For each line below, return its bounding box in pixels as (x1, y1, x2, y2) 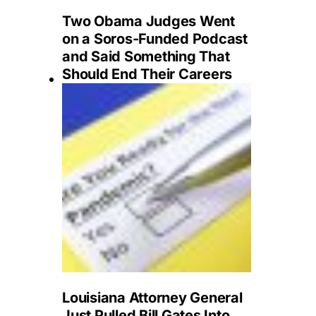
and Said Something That (62, 48, 230, 65)
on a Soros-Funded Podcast (62, 30, 248, 47)
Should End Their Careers (62, 66, 232, 83)
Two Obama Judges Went (62, 13, 235, 30)
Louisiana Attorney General (62, 289, 243, 306)
